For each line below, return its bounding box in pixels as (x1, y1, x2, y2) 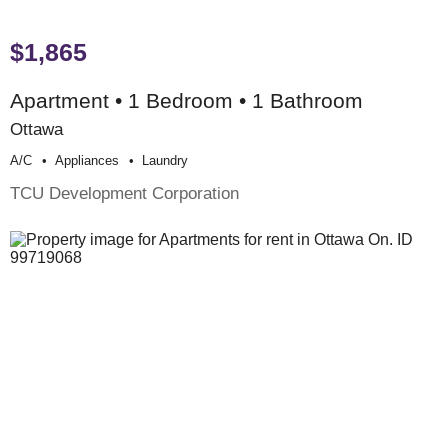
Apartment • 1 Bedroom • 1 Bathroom (10, 88, 363, 112)
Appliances (55, 152, 119, 168)
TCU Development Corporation (10, 182, 239, 203)
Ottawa (10, 118, 63, 139)
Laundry (142, 152, 188, 168)
